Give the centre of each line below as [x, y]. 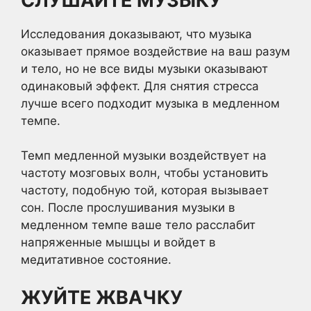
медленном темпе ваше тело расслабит [138, 225]
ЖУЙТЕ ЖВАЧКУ [102, 297]
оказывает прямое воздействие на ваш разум [155, 51]
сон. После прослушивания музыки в [128, 208]
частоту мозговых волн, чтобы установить [144, 173]
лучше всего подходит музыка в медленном [150, 103]
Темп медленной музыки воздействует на [144, 155]
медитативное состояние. [96, 260]
